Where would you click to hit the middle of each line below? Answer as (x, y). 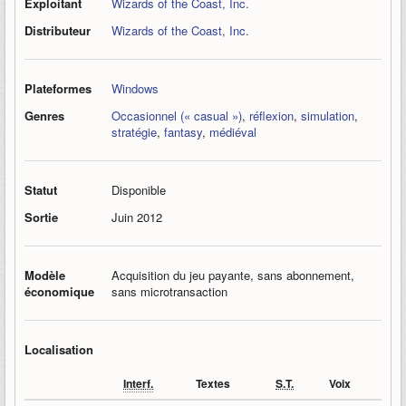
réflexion (271, 116)
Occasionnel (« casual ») (177, 116)
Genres (44, 116)
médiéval (233, 132)
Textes (213, 383)
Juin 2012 (137, 217)
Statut (41, 190)
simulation (328, 116)
